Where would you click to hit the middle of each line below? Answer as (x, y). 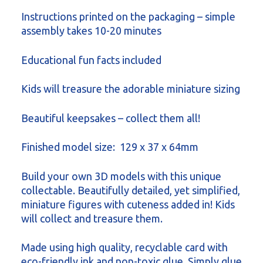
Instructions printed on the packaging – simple (128, 17)
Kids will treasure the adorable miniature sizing (131, 89)
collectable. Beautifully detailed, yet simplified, (131, 190)
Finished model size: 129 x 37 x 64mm (110, 147)
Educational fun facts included (91, 60)
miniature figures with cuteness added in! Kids (128, 204)
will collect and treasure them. (92, 218)
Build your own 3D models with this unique (121, 176)
